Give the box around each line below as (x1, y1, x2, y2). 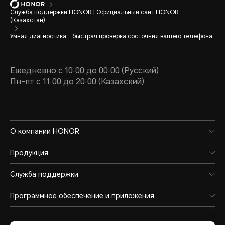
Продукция (10, 148, 48, 157)
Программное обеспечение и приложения (10, 191, 154, 200)
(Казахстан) (10, 16, 45, 24)
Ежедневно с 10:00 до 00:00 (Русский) (10, 65, 159, 75)
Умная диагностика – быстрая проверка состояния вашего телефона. (10, 32, 214, 40)
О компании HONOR (10, 127, 79, 135)
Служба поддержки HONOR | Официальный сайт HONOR (10, 8, 179, 16)
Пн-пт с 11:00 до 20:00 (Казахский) (10, 76, 144, 86)
